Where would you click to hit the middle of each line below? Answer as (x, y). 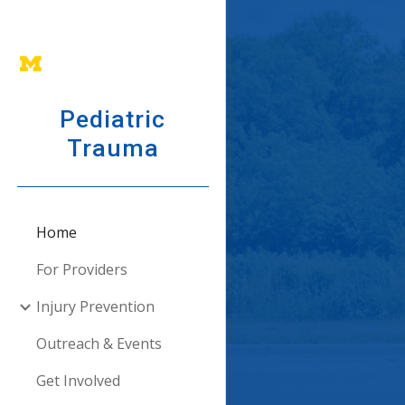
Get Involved (78, 381)
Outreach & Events (99, 344)
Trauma (113, 149)
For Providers (82, 270)
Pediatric (113, 120)
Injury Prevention (95, 307)
